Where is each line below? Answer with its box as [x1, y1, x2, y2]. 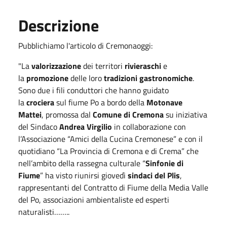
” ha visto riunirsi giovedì [40, 169, 128, 181]
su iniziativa [164, 108, 207, 121]
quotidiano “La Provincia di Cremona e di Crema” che [18, 144, 199, 157]
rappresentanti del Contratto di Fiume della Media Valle [18, 181, 208, 194]
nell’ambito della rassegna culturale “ [18, 157, 145, 169]
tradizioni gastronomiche [104, 71, 193, 84]
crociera [26, 96, 56, 108]
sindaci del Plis [128, 169, 180, 181]
